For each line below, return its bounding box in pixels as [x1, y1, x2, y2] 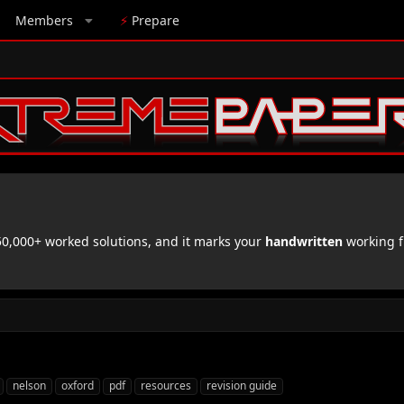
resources [141, 377, 191, 393]
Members [14, 11, 73, 29]
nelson [13, 377, 46, 393]
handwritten [265, 232, 343, 250]
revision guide [207, 377, 277, 393]
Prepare [128, 11, 180, 29]
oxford [61, 377, 94, 393]
